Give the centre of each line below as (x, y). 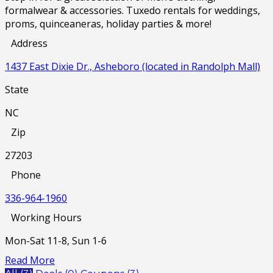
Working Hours (46, 217)
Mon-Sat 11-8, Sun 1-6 (56, 240)
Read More (30, 260)
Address (29, 43)
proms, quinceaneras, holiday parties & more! (108, 23)
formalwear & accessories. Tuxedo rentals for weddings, (133, 10)
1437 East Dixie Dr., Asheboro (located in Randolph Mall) (133, 66)
